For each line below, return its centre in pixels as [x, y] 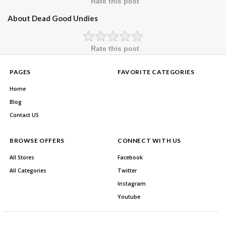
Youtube [129, 196]
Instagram [132, 183]
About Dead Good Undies [53, 18]
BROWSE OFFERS [37, 140]
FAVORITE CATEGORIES [156, 72]
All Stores [22, 157]
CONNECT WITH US [149, 140]
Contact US [24, 115]
